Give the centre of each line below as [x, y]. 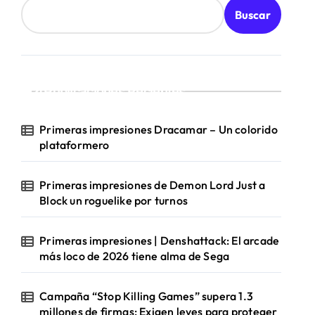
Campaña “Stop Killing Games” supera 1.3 [147, 296]
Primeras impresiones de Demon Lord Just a [153, 185]
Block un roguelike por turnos [114, 200]
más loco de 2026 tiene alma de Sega [135, 256]
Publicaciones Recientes [115, 91]
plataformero [75, 145]
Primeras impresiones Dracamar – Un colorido [159, 129]
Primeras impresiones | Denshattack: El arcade [160, 240]
